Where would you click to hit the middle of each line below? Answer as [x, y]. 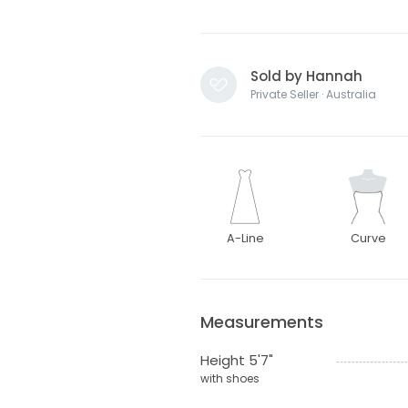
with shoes [229, 378]
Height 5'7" [236, 360]
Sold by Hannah [306, 76]
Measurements [261, 321]
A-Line [245, 238]
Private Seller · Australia [313, 94]
